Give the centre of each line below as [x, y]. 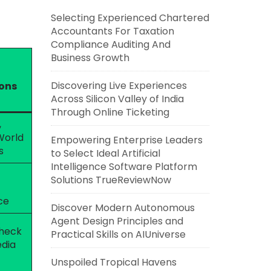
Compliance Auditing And [110, 44]
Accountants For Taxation [112, 31]
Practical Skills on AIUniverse [118, 234]
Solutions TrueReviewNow [111, 180]
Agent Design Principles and [117, 221]
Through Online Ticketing [110, 112]
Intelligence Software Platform [124, 167]
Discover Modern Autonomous [122, 208]
